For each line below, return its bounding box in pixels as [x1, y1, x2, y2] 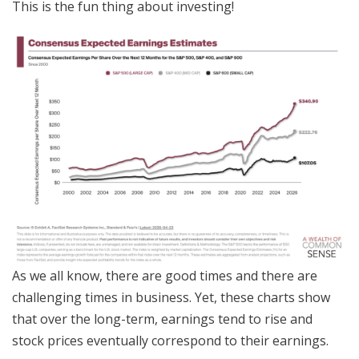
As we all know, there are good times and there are [12, 267, 317, 285]
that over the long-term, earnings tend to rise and [12, 310, 313, 329]
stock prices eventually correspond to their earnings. [12, 332, 329, 350]
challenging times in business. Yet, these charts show [12, 288, 330, 307]
